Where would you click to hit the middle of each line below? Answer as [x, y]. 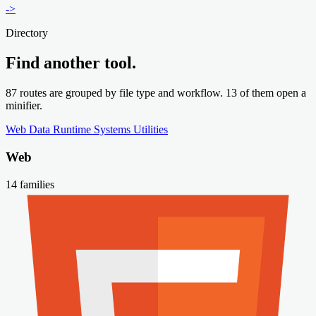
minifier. [24, 106]
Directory [27, 33]
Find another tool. [71, 63]
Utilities [151, 130]
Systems [114, 130]
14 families [30, 184]
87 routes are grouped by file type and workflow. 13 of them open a [156, 93]
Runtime [73, 130]
